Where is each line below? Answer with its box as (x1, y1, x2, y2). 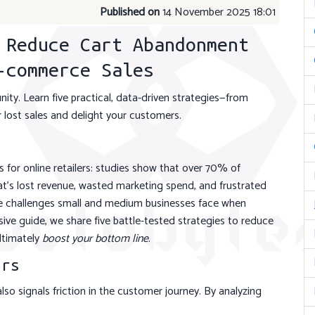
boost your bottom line (42, 229, 148, 249)
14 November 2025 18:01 (160, 3, 276, 22)
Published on (100, 3, 160, 22)
